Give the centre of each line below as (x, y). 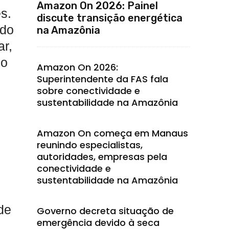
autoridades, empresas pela (102, 157)
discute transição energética (110, 18)
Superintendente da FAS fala (102, 79)
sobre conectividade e (88, 91)
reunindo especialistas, (90, 145)
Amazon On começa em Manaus (112, 133)
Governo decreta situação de (105, 211)
